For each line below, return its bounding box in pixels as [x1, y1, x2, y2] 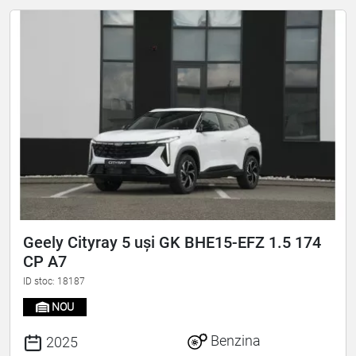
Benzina [207, 331, 261, 349]
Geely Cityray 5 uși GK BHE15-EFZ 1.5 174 [23, 233, 321, 253]
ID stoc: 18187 [23, 276, 85, 288]
